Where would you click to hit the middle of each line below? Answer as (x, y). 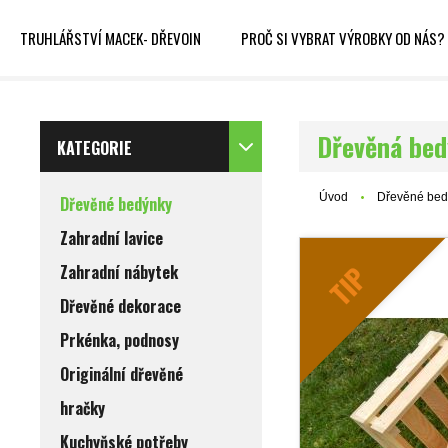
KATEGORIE (94, 148)
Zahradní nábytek (119, 272)
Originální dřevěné (121, 374)
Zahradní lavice (111, 238)
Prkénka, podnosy (119, 340)
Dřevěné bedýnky (116, 204)
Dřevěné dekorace (120, 306)
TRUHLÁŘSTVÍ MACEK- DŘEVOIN (110, 38)
